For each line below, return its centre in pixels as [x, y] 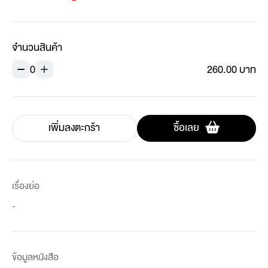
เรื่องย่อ [26, 186]
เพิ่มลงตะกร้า [74, 128]
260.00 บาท [232, 70]
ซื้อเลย [186, 128]
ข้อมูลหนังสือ [35, 257]
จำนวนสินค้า [37, 48]
